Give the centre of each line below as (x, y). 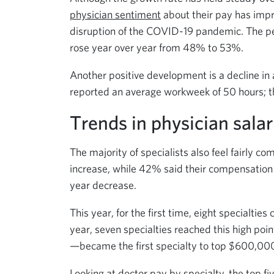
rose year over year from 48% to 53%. (157, 47)
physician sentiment (115, 14)
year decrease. (103, 185)
